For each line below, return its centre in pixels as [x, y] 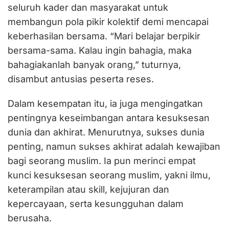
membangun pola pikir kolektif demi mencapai [108, 22]
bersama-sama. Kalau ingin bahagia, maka [100, 51]
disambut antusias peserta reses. [81, 79]
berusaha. [30, 218]
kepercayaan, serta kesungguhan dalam [96, 204]
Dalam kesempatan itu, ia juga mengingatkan [105, 104]
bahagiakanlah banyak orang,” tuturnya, [94, 65]
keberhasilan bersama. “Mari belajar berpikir [104, 36]
